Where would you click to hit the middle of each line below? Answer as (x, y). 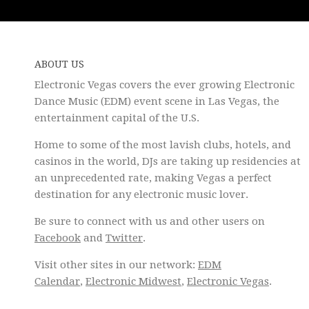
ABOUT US (59, 64)
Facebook (58, 238)
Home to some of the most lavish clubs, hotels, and (163, 145)
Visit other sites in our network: (116, 265)
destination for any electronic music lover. (141, 195)
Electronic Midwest (133, 282)
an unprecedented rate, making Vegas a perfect (153, 178)
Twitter (124, 238)
